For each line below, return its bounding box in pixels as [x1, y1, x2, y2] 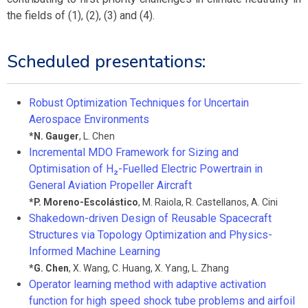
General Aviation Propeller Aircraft [29, 179, 192, 192]
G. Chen [34, 263, 69, 274]
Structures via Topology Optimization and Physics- [29, 228, 272, 241]
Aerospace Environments [29, 113, 149, 126]
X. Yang [155, 263, 188, 274]
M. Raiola [142, 197, 181, 208]
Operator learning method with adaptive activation [29, 278, 266, 291]
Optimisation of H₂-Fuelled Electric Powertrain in [29, 162, 263, 175]
